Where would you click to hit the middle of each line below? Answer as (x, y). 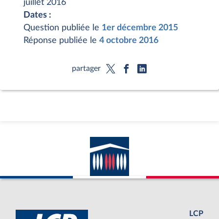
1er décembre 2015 (140, 28)
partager (86, 68)
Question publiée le (63, 28)
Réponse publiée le (61, 41)
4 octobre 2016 (129, 41)
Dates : (37, 15)
